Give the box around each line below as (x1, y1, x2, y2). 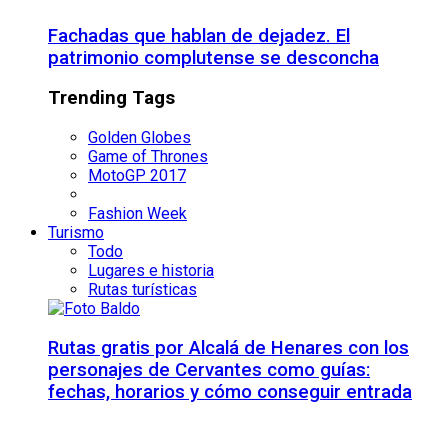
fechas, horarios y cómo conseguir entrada (48, 380, 412, 403)
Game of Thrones (88, 147, 208, 167)
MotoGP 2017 (88, 166, 186, 186)
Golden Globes (88, 128, 191, 148)
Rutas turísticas (88, 280, 197, 300)
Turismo (48, 223, 104, 243)
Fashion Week (88, 204, 187, 224)
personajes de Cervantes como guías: (48, 358, 370, 381)
